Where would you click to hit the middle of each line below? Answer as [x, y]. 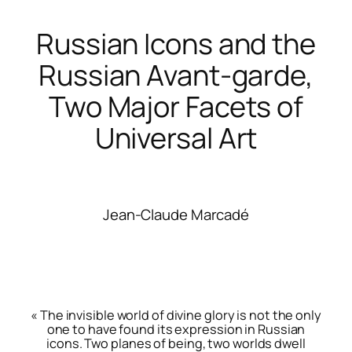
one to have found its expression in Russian [176, 329]
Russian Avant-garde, [176, 75]
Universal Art [176, 137]
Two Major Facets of [176, 106]
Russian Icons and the [176, 43]
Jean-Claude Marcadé [176, 215]
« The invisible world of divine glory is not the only [176, 315]
